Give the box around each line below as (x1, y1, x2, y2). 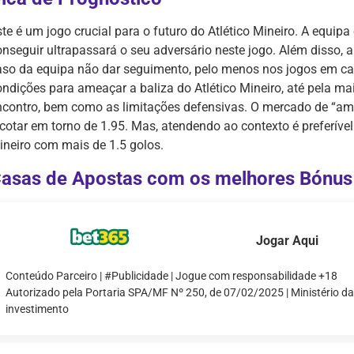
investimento (6, 303, 70, 316)
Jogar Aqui (256, 233, 319, 249)
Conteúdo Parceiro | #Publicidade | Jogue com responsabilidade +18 (6, 269, 338, 283)
